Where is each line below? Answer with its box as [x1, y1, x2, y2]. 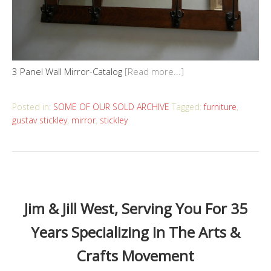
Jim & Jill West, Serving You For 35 [24, 198, 247, 218]
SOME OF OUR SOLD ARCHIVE [53, 100, 169, 113]
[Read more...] [125, 65, 184, 77]
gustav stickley [12, 114, 67, 126]
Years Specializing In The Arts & [31, 221, 240, 242]
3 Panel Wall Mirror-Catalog [12, 65, 125, 77]
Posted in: [12, 100, 53, 113]
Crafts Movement [77, 245, 194, 266]
